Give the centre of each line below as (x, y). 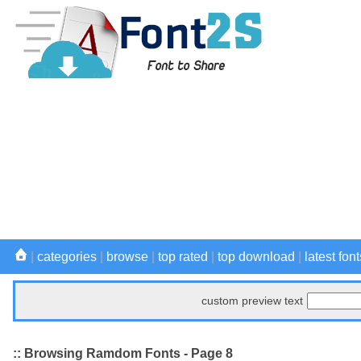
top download (256, 257)
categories (67, 257)
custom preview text (252, 301)
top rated (183, 257)
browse (127, 257)
